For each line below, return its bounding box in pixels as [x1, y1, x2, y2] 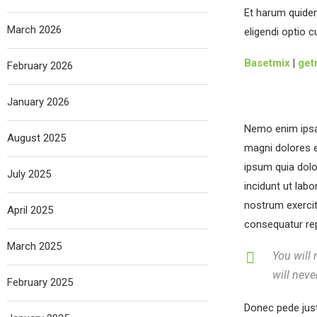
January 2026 [7, 96, 69, 108]
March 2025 [7, 240, 62, 253]
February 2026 [7, 59, 73, 72]
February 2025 [7, 276, 73, 289]
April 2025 [7, 204, 53, 217]
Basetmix [243, 57, 290, 69]
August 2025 [7, 132, 66, 144]
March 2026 [7, 23, 62, 36]
